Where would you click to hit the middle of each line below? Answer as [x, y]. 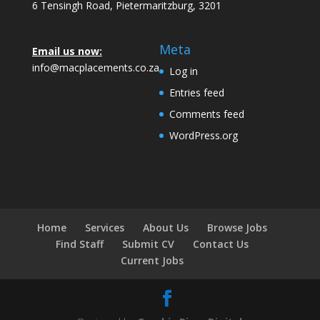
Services [104, 228]
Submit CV [148, 244]
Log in [183, 71]
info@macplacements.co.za [95, 68]
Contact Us [220, 244]
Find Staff [79, 244]
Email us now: [67, 51]
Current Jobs [152, 261]
